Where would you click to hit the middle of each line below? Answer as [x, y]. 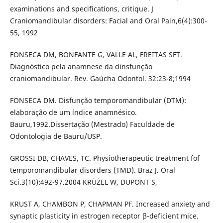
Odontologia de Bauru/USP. [56, 136]
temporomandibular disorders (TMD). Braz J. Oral [92, 170]
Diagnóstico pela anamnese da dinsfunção [81, 67]
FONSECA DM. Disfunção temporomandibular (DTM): [98, 101]
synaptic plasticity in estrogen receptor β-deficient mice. [104, 216]
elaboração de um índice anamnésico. [73, 112]
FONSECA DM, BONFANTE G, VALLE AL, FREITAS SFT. [96, 55]
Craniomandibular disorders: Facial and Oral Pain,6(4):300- [108, 21]
